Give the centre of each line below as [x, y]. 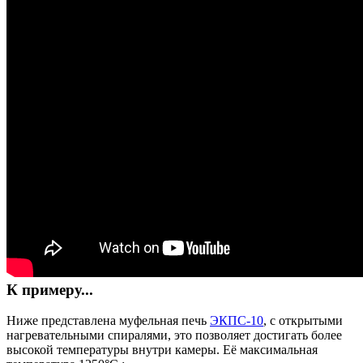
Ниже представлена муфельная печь [108, 321]
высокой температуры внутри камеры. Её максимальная [162, 350]
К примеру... [50, 289]
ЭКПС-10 [237, 321]
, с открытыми [303, 321]
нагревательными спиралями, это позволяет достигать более [174, 335]
